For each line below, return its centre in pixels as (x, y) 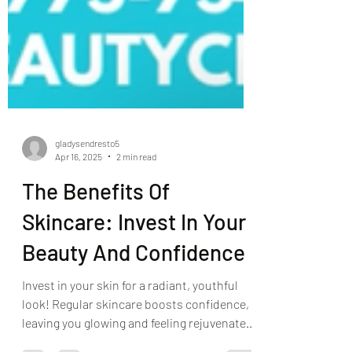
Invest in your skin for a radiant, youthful (130, 317)
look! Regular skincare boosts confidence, (136, 335)
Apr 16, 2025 (79, 187)
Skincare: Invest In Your (134, 253)
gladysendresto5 (87, 175)
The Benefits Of (96, 223)
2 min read (136, 187)
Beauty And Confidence (134, 284)
